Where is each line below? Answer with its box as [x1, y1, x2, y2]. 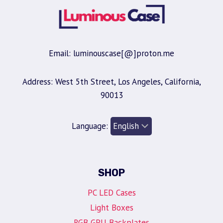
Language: [71, 120, 111, 132]
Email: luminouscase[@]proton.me [49, 48, 174, 59]
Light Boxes [90, 202, 133, 214]
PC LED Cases [87, 187, 136, 198]
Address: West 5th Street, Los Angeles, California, [22, 76, 201, 88]
